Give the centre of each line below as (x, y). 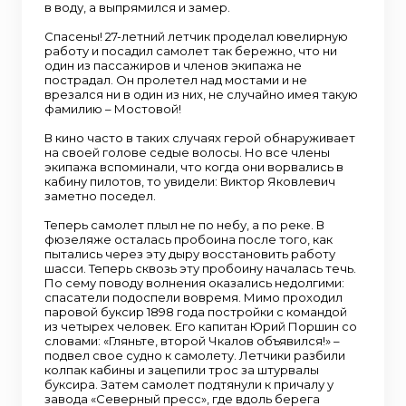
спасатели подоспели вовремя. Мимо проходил (193, 297)
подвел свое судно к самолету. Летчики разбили (195, 355)
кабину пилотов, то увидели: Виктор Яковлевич (190, 181)
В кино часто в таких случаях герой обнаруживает (200, 138)
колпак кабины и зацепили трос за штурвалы (182, 370)
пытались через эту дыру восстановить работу (190, 254)
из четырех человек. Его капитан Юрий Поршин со (201, 326)
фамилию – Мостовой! (113, 109)
